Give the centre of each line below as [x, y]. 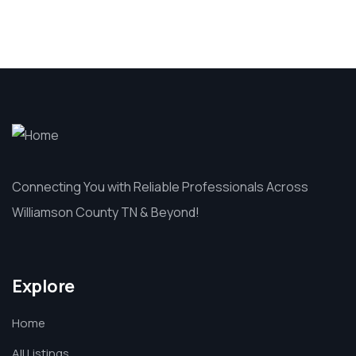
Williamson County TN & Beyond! [106, 212]
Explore [43, 286]
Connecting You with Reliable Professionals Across [160, 187]
